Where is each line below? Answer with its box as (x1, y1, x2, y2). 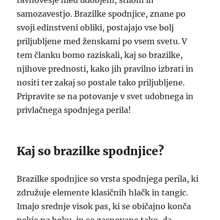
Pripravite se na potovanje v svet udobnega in (17, 91, 194, 101)
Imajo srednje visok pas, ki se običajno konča (17, 201, 192, 211)
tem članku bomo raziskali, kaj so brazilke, (17, 50, 183, 60)
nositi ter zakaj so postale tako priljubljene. (17, 78, 185, 87)
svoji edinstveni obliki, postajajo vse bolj (17, 23, 174, 32)
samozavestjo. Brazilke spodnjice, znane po (17, 9, 186, 19)
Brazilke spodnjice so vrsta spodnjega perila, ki (17, 174, 199, 184)
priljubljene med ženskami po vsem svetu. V (17, 36, 188, 46)
